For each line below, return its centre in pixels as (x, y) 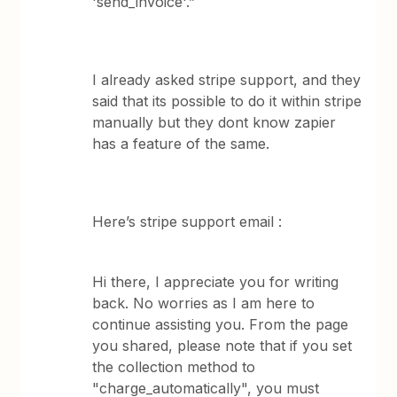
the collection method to (174, 367)
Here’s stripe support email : (190, 222)
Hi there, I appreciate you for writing (216, 282)
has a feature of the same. (181, 144)
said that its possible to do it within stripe (227, 101)
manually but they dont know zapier (214, 122)
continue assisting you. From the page (221, 324)
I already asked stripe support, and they (227, 80)
